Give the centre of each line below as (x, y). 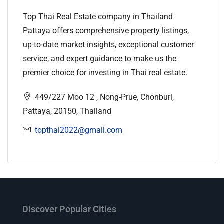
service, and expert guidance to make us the (100, 59)
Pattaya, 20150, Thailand (67, 111)
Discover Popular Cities (69, 209)
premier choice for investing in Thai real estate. (105, 73)
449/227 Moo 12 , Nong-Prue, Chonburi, (103, 97)
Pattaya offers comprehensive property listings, (106, 31)
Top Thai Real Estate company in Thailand (98, 17)
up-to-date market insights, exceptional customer (108, 45)
